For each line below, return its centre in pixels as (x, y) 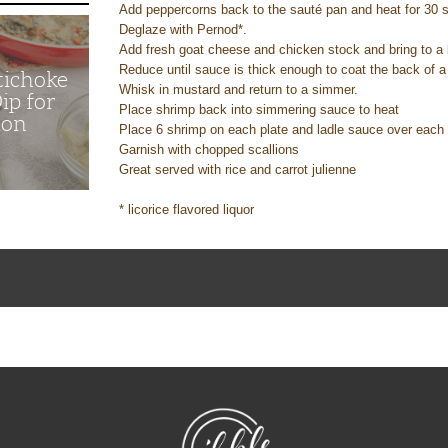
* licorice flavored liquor (189, 209)
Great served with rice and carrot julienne (240, 169)
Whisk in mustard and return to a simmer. (241, 89)
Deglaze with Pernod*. (185, 29)
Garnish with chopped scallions (211, 149)
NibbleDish (249, 413)
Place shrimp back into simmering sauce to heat (261, 109)
